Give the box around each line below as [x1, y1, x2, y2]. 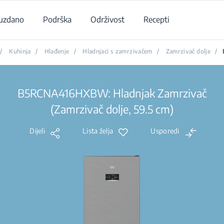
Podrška [43, 14, 71, 24]
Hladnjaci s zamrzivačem [82, 47, 152, 55]
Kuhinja [9, 47, 31, 55]
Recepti [143, 14, 169, 24]
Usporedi [150, 126, 179, 135]
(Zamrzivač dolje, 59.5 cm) [50, 102, 173, 116]
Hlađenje [44, 47, 69, 55]
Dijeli [29, 126, 45, 135]
